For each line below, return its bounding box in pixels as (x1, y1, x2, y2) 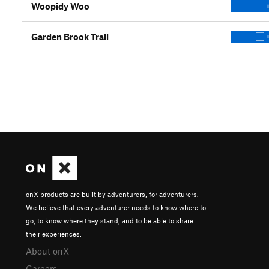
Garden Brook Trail (31, 31, 109, 42)
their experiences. (26, 229, 82, 238)
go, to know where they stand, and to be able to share (26, 216, 193, 225)
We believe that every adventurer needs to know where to (26, 202, 206, 211)
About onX (26, 245, 69, 256)
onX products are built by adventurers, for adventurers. (26, 189, 199, 198)
